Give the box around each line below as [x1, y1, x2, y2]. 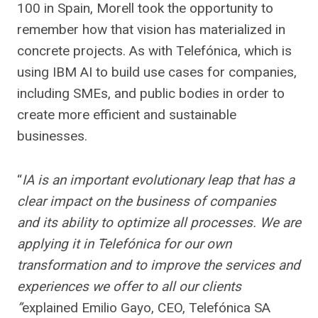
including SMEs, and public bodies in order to [17, 85, 285, 102]
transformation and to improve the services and [17, 257, 300, 273]
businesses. [17, 128, 87, 144]
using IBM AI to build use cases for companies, [17, 64, 297, 80]
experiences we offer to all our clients [17, 278, 241, 295]
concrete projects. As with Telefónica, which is [17, 43, 292, 59]
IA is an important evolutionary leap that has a [22, 172, 295, 188]
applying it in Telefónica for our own [17, 236, 231, 252]
